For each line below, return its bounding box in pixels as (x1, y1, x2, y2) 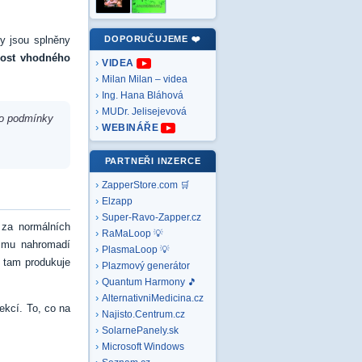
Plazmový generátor (102, 261, 190, 271)
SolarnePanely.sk (102, 326, 179, 335)
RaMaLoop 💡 (102, 229, 163, 238)
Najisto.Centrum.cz (102, 309, 185, 319)
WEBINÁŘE (102, 123, 158, 133)
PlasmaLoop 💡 (102, 245, 170, 255)
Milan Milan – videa (102, 74, 187, 84)
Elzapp (102, 196, 133, 206)
